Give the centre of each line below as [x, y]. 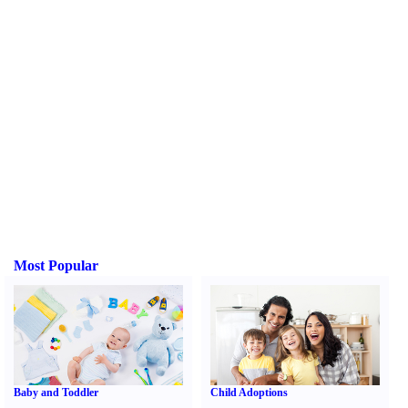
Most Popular [56, 265]
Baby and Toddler [56, 393]
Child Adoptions [250, 393]
